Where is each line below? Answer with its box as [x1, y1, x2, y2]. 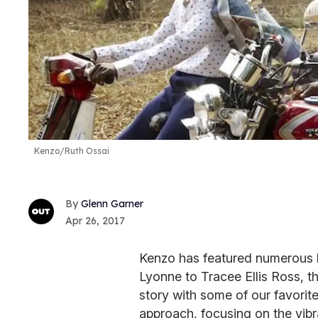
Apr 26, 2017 [65, 214, 125, 227]
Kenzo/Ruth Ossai [34, 146, 109, 157]
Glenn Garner [81, 197, 143, 210]
